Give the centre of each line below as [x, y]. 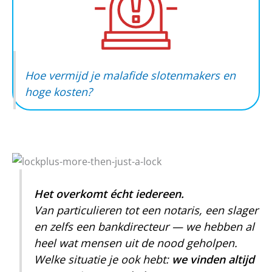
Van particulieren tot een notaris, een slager [146, 210]
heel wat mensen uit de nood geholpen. [136, 243]
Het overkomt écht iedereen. [109, 194]
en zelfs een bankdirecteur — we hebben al [144, 227]
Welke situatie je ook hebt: [103, 260]
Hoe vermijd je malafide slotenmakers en [130, 76]
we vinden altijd [213, 260]
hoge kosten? [59, 92]
